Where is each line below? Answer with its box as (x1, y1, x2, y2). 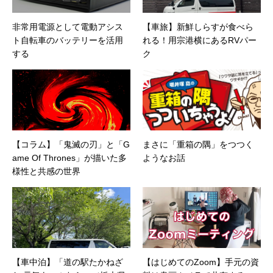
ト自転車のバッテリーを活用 (12, 35, 123, 46)
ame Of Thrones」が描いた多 (12, 153, 127, 163)
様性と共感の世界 (12, 166, 80, 177)
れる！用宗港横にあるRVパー (143, 35, 257, 46)
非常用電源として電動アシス (12, 22, 123, 32)
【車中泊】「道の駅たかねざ (12, 257, 123, 268)
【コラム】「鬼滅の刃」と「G (12, 140, 130, 150)
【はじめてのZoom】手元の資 (143, 257, 259, 268)
